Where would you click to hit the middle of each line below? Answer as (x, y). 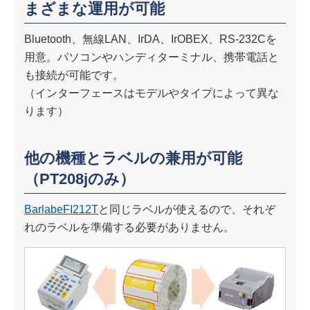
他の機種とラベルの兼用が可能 (133, 158)
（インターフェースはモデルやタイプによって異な (152, 93)
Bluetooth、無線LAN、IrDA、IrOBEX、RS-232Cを (151, 39)
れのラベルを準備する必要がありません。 (129, 227)
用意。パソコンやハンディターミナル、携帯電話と (152, 57)
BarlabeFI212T (61, 209)
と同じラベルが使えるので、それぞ (187, 209)
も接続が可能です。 (74, 75)
